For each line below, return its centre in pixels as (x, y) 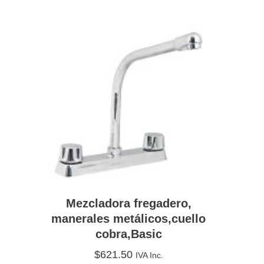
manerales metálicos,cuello (129, 218)
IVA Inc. (149, 255)
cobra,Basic (128, 234)
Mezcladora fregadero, (128, 203)
